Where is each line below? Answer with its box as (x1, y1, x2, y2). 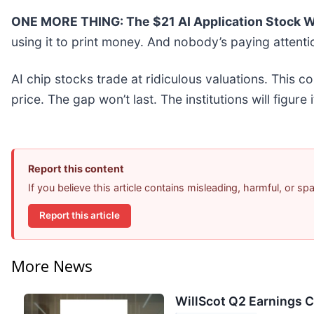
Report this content (28, 162, 124, 175)
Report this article (39, 210, 120, 221)
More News (11, 254, 93, 276)
